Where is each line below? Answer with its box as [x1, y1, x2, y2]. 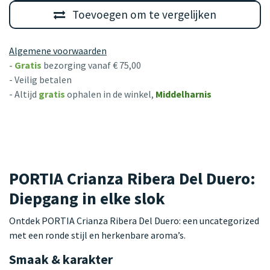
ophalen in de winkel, [67, 87, 155, 100]
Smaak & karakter [9, 251, 113, 268]
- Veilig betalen [9, 73, 72, 86]
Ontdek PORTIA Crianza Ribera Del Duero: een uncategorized [9, 214, 259, 227]
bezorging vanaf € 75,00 [43, 58, 141, 71]
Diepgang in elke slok [9, 187, 165, 209]
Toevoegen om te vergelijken [72, 7, 216, 22]
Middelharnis [155, 87, 212, 100]
